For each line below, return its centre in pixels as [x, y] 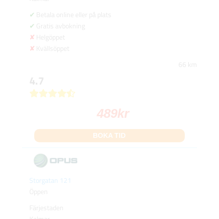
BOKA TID [109, 136]
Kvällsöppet [53, 48]
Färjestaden [46, 208]
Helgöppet [50, 37]
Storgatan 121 [50, 180]
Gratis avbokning [60, 26]
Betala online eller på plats [74, 15]
